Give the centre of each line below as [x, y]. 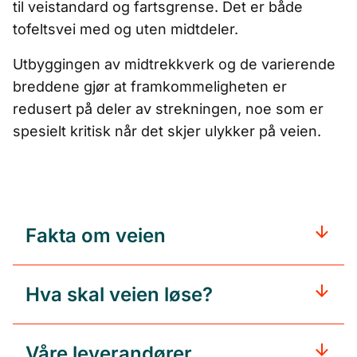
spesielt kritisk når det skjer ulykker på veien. [167, 131]
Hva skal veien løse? [119, 294]
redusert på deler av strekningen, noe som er [168, 109]
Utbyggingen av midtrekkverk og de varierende [174, 64]
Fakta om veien [96, 235]
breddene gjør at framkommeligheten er [150, 86]
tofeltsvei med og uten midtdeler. [127, 29]
